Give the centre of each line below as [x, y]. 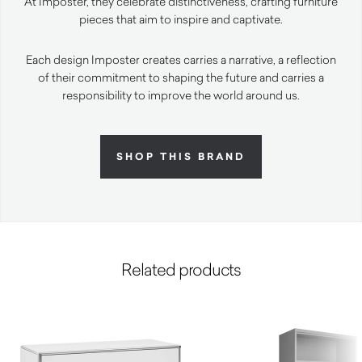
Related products [181, 269]
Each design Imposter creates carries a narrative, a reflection [181, 60]
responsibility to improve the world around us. [181, 95]
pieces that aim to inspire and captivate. [181, 19]
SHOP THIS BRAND [181, 157]
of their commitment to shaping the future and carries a [181, 78]
